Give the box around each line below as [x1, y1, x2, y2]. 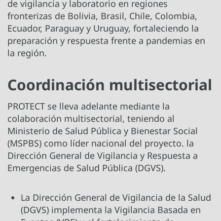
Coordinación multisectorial [7, 74, 212, 95]
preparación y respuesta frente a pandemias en [7, 34, 205, 46]
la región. [7, 46, 47, 59]
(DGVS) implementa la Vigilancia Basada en [21, 203, 201, 216]
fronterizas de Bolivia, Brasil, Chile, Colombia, [7, 9, 197, 22]
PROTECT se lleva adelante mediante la [7, 100, 170, 112]
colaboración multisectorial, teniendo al [7, 112, 175, 124]
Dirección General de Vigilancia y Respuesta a [7, 149, 198, 161]
